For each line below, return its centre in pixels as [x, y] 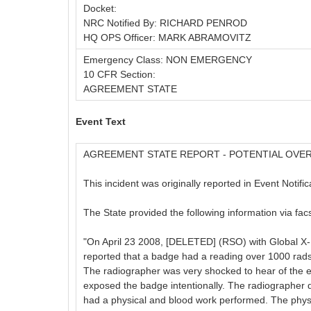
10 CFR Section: [119, 74]
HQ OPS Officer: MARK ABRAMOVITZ [167, 37]
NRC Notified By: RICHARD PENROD [165, 23]
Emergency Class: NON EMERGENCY [168, 59]
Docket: [100, 8]
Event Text [101, 121]
